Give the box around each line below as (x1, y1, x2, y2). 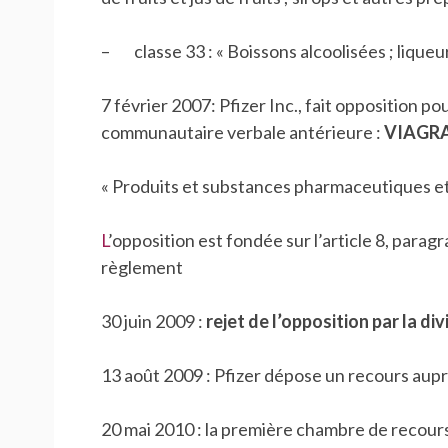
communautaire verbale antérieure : (100, 121, 384, 144)
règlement (100, 256, 183, 279)
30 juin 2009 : (100, 310, 206, 333)
